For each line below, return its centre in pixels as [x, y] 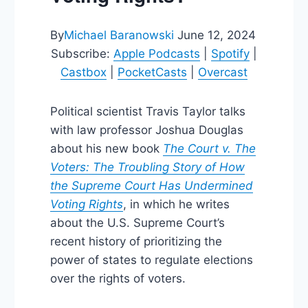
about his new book [106, 148]
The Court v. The [209, 148]
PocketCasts [152, 72]
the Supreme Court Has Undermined [151, 185]
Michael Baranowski [119, 35]
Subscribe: [82, 53]
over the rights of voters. [118, 278]
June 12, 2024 [216, 35]
